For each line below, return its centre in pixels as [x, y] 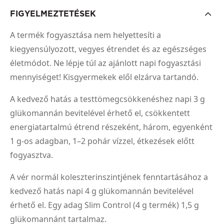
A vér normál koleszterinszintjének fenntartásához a [109, 177]
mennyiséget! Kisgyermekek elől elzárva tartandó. [104, 77]
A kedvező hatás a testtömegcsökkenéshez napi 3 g [107, 99]
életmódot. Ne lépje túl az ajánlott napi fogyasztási [105, 63]
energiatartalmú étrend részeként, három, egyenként [111, 127]
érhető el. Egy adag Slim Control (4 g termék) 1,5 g [104, 205]
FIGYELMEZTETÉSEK [53, 14]
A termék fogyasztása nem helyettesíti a [85, 35]
